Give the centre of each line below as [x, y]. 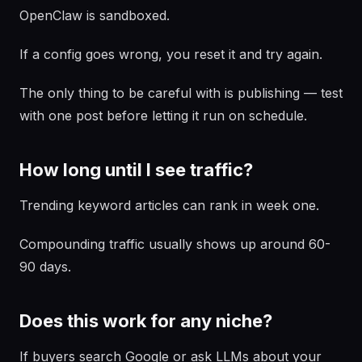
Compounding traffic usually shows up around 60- [175, 244]
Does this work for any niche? [146, 321]
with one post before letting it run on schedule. [163, 116]
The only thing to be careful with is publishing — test [181, 93]
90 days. [45, 267]
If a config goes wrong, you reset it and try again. [171, 54]
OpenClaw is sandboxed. [95, 15]
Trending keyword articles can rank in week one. [169, 205]
